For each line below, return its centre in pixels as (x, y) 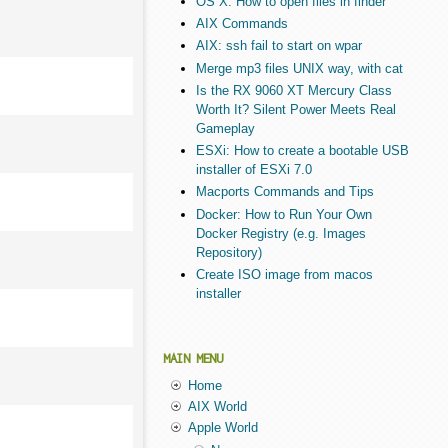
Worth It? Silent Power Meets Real (295, 109)
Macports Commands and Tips (284, 192)
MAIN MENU (193, 359)
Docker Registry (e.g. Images (280, 233)
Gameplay (225, 128)
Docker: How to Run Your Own (283, 214)
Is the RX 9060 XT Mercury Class (293, 90)
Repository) (228, 252)
